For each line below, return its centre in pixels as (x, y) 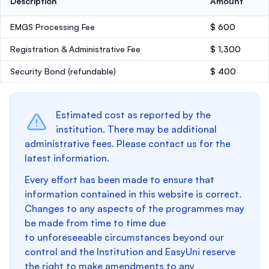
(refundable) (92, 71)
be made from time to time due (95, 223)
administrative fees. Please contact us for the (128, 144)
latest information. (67, 158)
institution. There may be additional (136, 129)
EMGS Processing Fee (53, 27)
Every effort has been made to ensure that (119, 180)
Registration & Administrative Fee (75, 49)
